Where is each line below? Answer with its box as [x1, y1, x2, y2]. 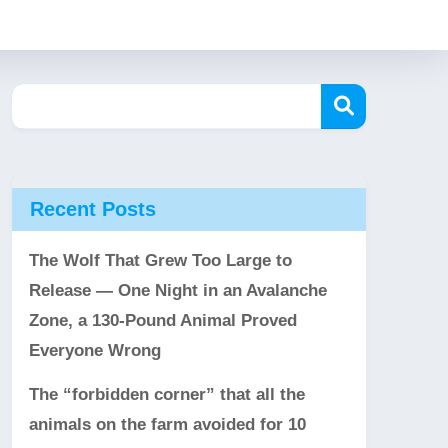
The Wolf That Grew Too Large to [29, 250, 292, 270]
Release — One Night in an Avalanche [29, 280, 327, 300]
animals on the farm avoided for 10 [29, 414, 306, 434]
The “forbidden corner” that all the [29, 384, 305, 404]
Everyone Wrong [29, 340, 161, 360]
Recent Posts [30, 197, 156, 220]
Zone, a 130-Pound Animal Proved [29, 310, 297, 330]
